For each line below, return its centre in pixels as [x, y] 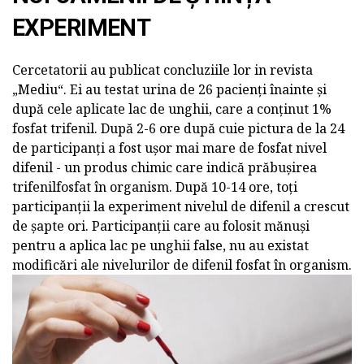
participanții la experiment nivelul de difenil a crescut [181, 206]
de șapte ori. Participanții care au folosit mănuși [161, 225]
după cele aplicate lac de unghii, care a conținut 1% [172, 108]
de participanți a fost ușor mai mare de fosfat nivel [169, 147]
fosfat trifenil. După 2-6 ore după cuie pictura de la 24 [178, 128]
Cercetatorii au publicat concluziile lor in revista [162, 69]
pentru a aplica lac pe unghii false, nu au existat [160, 245]
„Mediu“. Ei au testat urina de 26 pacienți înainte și [169, 89]
